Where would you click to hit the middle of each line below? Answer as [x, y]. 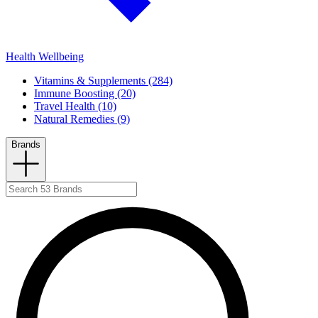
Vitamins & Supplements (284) [103, 81]
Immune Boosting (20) [85, 94]
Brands [26, 145]
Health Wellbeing [45, 57]
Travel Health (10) [75, 106]
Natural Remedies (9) [82, 119]
